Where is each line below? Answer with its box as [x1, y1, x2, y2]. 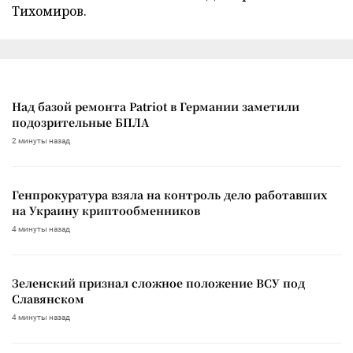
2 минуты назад [12, 136, 70, 146]
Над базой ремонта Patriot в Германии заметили [12, 98, 299, 115]
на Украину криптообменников [12, 203, 200, 219]
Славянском [12, 291, 84, 307]
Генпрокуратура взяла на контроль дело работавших [12, 187, 327, 203]
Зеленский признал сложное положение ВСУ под [12, 275, 305, 292]
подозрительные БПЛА [12, 114, 149, 131]
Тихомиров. [12, 2, 87, 20]
